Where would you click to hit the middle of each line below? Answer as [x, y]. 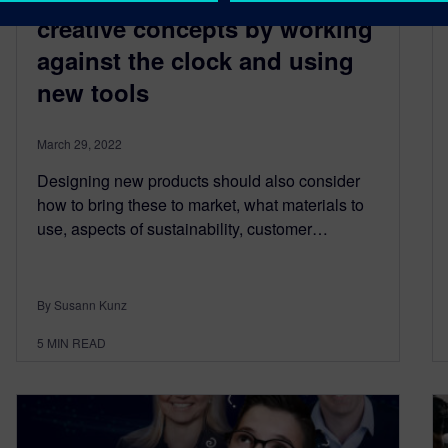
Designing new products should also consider [198, 181]
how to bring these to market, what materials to [200, 205]
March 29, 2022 [79, 144]
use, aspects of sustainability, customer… [182, 229]
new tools [93, 92]
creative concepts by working [205, 28]
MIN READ [76, 343]
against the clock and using [195, 60]
